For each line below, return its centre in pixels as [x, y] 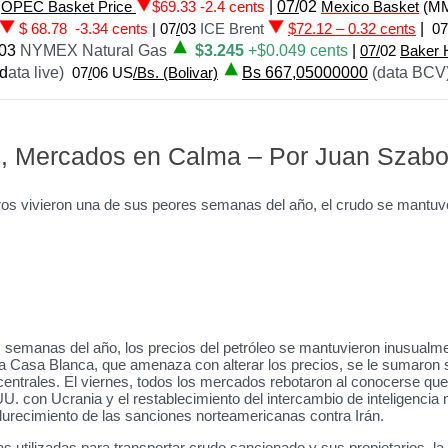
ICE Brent [232, 28]
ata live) [38, 72]
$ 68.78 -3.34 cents [83, 28]
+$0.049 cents [298, 50]
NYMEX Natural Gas [95, 50]
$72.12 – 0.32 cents [352, 28]
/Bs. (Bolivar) [175, 72]
